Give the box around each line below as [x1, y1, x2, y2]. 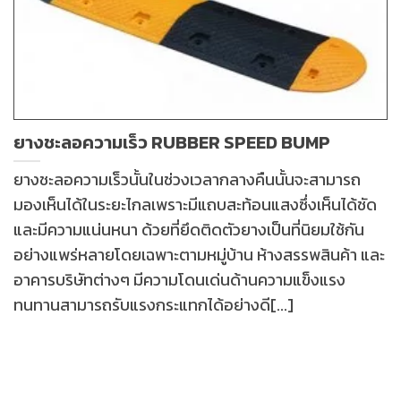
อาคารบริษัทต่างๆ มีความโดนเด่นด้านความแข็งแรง [13, 268, 346, 293]
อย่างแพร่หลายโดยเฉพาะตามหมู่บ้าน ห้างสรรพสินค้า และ [13, 243, 385, 268]
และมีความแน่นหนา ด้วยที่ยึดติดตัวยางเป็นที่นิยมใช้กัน [13, 218, 364, 243]
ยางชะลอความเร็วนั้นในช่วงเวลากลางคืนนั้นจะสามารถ [13, 167, 361, 192]
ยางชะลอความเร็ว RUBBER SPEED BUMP [13, 128, 330, 156]
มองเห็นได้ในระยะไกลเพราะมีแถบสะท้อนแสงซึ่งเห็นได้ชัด [13, 192, 377, 218]
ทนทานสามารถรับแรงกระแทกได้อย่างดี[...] [13, 293, 294, 318]
